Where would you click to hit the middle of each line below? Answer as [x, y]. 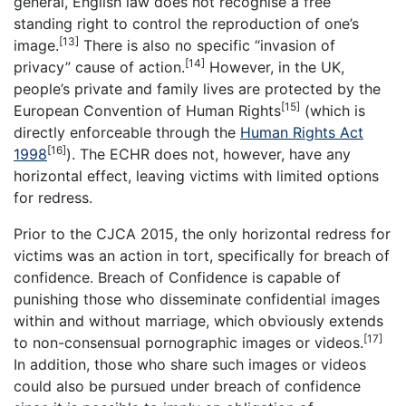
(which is [333, 111]
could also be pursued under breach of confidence [187, 387]
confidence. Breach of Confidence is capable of [177, 278]
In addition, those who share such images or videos [190, 365]
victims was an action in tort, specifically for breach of [202, 256]
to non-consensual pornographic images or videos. [188, 343]
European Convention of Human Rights [147, 111]
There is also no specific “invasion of [207, 46]
